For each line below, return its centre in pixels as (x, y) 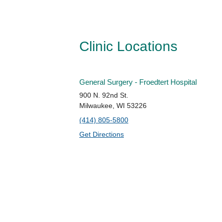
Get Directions (102, 134)
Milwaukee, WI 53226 (113, 105)
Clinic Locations (128, 46)
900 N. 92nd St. (104, 95)
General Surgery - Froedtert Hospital (138, 82)
